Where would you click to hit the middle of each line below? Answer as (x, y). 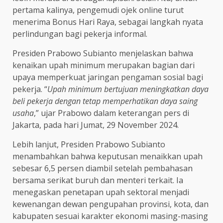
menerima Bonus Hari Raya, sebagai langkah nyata (108, 22)
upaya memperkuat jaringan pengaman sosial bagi (108, 77)
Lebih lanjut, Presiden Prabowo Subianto (89, 144)
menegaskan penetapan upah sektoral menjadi (101, 192)
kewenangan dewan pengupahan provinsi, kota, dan (111, 204)
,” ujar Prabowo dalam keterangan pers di (111, 113)
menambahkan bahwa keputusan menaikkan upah (108, 156)
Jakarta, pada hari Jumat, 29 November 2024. (96, 125)
